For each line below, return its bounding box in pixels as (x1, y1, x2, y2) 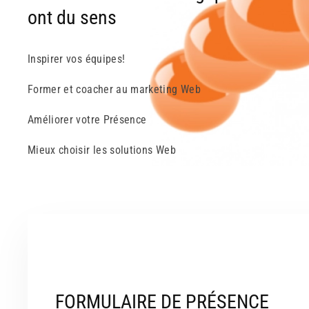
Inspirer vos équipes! (28, 52, 126, 66)
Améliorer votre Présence (28, 113, 147, 127)
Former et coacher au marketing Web (28, 83, 201, 97)
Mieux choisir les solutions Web (28, 143, 176, 157)
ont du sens (28, 6, 117, 30)
